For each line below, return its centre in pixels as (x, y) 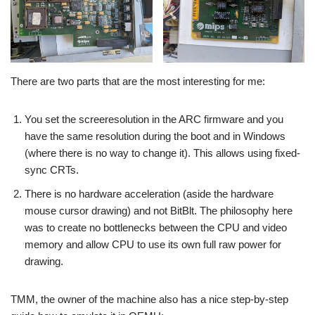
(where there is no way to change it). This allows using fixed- (162, 153)
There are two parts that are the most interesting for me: (138, 81)
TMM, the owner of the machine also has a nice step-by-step (149, 299)
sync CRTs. (52, 169)
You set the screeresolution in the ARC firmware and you (154, 119)
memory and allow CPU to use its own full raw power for (153, 244)
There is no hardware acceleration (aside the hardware (149, 193)
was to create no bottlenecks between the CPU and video (156, 227)
